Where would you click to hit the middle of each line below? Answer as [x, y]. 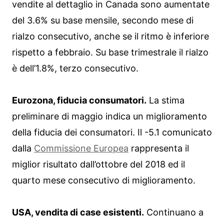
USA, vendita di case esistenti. [78, 212]
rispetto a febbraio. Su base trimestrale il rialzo [110, 52]
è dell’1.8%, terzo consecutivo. [75, 68]
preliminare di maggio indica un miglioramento [109, 116]
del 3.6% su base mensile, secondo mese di [103, 20]
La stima [165, 100]
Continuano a [174, 212]
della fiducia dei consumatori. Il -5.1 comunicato [112, 132]
